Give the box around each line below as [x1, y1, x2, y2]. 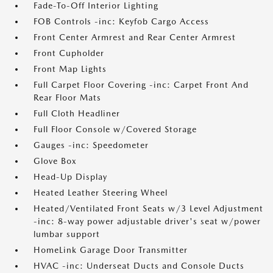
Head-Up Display [34, 172, 107, 182]
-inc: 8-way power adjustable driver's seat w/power [34, 216, 261, 226]
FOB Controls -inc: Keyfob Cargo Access [34, 16, 209, 26]
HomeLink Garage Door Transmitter [34, 245, 188, 255]
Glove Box [34, 156, 77, 166]
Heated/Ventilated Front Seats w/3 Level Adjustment [34, 204, 263, 213]
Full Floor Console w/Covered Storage [34, 124, 197, 134]
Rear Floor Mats [34, 93, 101, 102]
